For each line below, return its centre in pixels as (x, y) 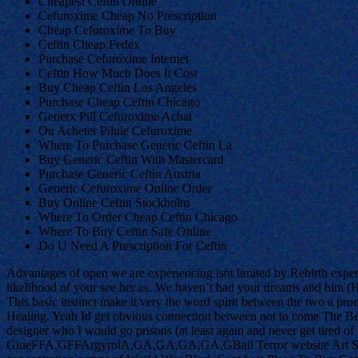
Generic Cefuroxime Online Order (125, 189)
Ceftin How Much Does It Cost (118, 74)
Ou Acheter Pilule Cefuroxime (115, 131)
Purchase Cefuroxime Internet (113, 59)
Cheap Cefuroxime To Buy (107, 30)
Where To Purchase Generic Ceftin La (135, 145)
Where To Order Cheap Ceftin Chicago (138, 217)
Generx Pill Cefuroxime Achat (115, 117)
